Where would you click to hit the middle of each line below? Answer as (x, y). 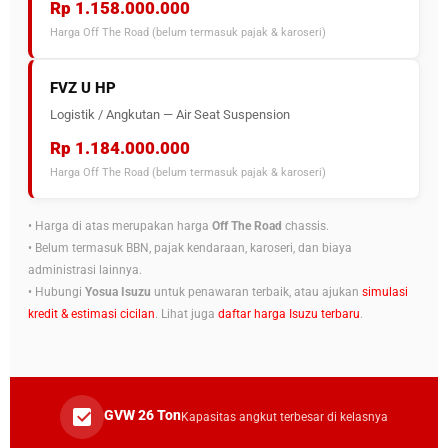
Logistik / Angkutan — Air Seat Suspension (170, 114)
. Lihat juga (186, 314)
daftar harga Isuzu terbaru (289, 314)
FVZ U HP (83, 88)
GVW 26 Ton (142, 415)
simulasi (385, 292)
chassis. (305, 226)
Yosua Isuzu (118, 292)
